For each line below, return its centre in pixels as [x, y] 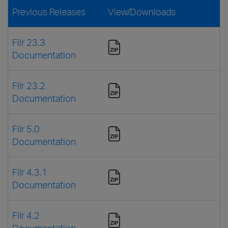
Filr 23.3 [29, 42]
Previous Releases [49, 11]
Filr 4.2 [26, 215]
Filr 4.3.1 [30, 172]
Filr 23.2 [29, 85]
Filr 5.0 [26, 129]
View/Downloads [142, 11]
